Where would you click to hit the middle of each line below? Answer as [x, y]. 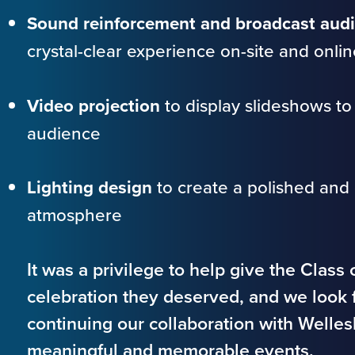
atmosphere [74, 216]
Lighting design [89, 188]
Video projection [93, 105]
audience [63, 133]
